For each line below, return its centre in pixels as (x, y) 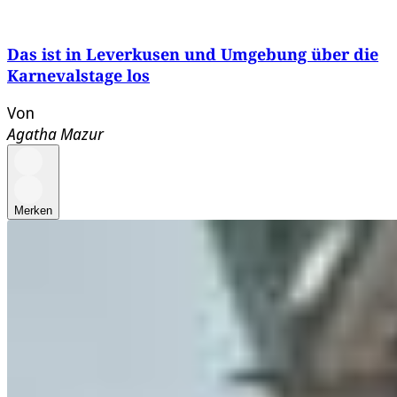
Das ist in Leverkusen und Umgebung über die (193, 54)
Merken (33, 210)
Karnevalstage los (78, 75)
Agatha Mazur (55, 133)
